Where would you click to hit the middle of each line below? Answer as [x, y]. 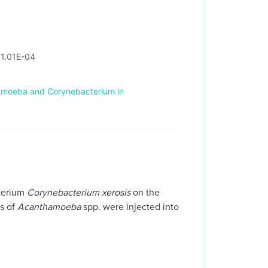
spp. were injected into [130, 207]
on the [145, 193]
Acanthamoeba [49, 207]
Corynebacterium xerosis [79, 193]
